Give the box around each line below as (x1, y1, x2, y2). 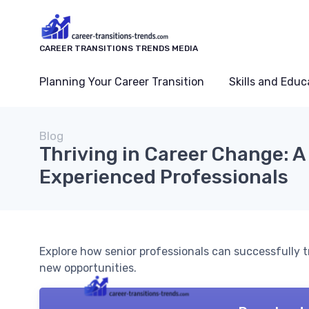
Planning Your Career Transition (39, 74, 204, 88)
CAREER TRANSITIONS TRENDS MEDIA (39, 43, 198, 53)
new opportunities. (39, 261, 137, 275)
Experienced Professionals (39, 165, 288, 188)
